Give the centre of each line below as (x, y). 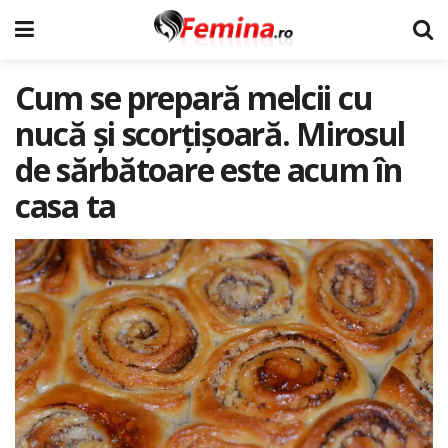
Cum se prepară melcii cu (194, 97)
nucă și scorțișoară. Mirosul (210, 133)
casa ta (66, 205)
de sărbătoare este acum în (208, 169)
